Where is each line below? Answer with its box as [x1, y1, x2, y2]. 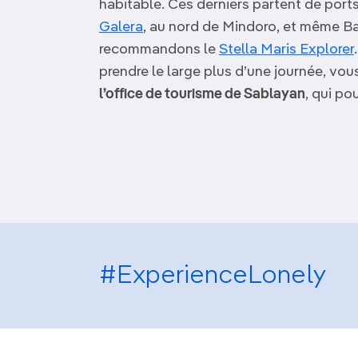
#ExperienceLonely [99, 263, 326, 288]
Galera [99, 20, 143, 34]
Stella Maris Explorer [219, 42, 354, 57]
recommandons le [99, 42, 219, 57]
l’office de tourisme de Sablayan [99, 87, 305, 101]
